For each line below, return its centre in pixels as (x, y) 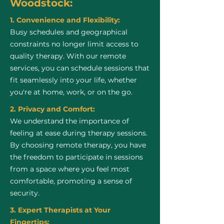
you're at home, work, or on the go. (71, 92)
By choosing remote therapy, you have (78, 145)
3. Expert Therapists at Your (60, 210)
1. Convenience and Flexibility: (65, 20)
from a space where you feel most (70, 169)
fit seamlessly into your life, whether (73, 80)
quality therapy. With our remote (68, 56)
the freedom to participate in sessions (76, 157)
